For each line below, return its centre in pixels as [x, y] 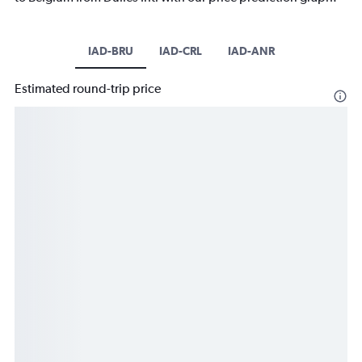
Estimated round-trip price [88, 89]
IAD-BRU [110, 51]
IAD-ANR [251, 51]
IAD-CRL [180, 51]
